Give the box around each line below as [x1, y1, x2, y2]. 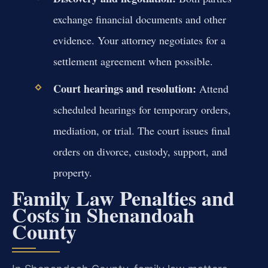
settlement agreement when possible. [53, 53, 213, 68]
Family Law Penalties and [12, 183, 234, 214]
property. [53, 165, 92, 179]
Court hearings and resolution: [53, 80, 196, 96]
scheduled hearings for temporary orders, [53, 102, 231, 117]
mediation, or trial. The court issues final [53, 123, 230, 138]
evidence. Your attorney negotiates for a [53, 32, 226, 47]
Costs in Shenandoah [12, 200, 194, 230]
